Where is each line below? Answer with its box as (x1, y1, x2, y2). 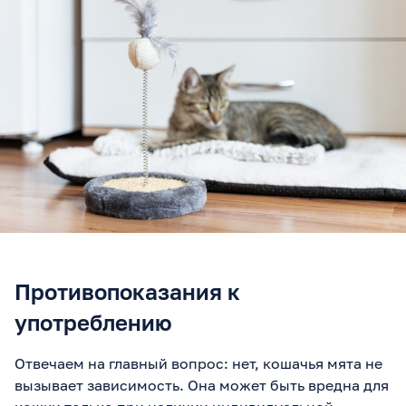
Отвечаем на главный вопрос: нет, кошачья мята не (14, 353, 382, 372)
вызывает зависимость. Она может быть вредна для (14, 375, 389, 394)
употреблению (14, 308, 172, 335)
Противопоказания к (14, 277, 240, 304)
